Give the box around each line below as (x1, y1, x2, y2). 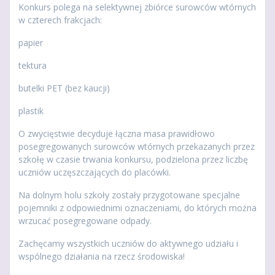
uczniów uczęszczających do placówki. (18, 166, 171, 179)
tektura (18, 60, 47, 72)
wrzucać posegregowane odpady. (18, 215, 152, 227)
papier (18, 37, 43, 49)
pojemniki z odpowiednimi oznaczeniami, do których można (18, 202, 257, 214)
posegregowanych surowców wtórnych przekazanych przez (18, 141, 255, 153)
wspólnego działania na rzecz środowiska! (18, 250, 185, 263)
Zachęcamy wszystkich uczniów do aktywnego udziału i (18, 238, 238, 250)
